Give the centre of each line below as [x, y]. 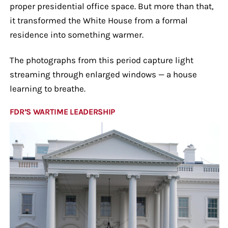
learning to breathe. [47, 88]
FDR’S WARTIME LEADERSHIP [62, 111]
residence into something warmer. [76, 34]
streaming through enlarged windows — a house [103, 74]
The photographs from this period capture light [101, 60]
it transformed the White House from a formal [98, 20]
